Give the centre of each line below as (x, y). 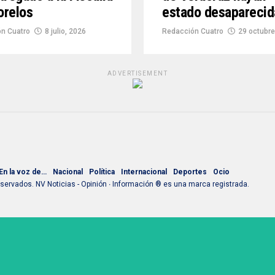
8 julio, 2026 (65, 32)
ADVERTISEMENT (137, 74)
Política (102, 172)
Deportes (190, 172)
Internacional (144, 172)
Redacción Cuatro (193, 32)
